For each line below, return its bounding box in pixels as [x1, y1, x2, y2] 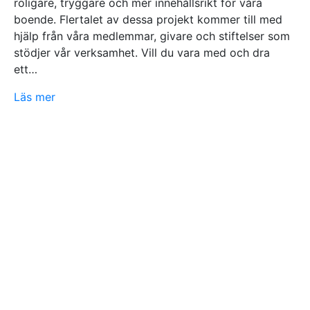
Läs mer [14, 89, 55, 104]
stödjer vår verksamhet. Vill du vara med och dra [14, 45, 270, 60]
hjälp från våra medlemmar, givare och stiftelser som [14, 28, 290, 43]
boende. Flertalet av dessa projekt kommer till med [14, 12, 282, 26]
